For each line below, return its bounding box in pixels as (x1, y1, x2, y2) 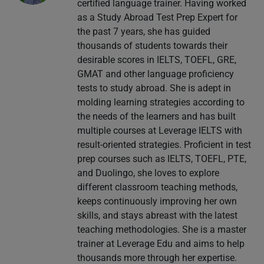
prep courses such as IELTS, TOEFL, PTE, (77, 153, 246, 165)
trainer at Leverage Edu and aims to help (77, 238, 245, 250)
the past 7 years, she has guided (77, 26, 210, 38)
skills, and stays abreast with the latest (77, 210, 237, 222)
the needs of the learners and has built (77, 111, 236, 123)
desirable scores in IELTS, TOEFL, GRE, (77, 54, 236, 66)
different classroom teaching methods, (77, 181, 237, 193)
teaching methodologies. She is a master (77, 224, 246, 236)
